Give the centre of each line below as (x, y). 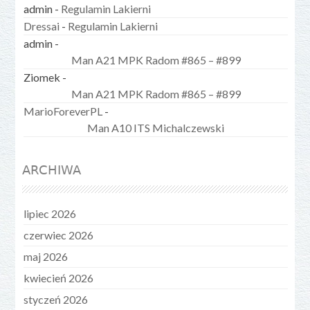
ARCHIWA (52, 170)
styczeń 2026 (56, 299)
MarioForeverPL (63, 111)
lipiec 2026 (50, 213)
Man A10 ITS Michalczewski (156, 127)
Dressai (42, 26)
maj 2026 (46, 256)
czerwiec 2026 (59, 235)
